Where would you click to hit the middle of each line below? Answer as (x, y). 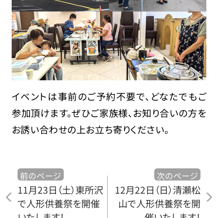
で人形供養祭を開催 (58, 204)
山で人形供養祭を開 (160, 204)
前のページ (41, 176)
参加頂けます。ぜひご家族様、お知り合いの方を (109, 113)
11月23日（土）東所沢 (60, 190)
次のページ (177, 176)
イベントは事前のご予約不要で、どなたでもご (109, 96)
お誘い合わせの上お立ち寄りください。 (90, 129)
